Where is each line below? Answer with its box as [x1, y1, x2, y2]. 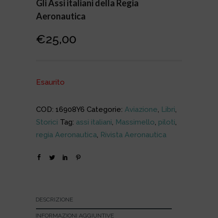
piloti [158, 118, 175, 127]
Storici [36, 118, 58, 127]
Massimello [115, 118, 155, 127]
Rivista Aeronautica [100, 130, 166, 140]
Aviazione [125, 105, 158, 114]
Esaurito [36, 78, 65, 87]
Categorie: [87, 105, 125, 114]
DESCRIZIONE [36, 196, 73, 203]
